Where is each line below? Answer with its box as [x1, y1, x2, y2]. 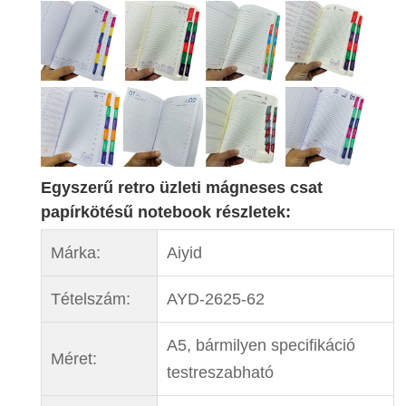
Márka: [50, 243, 101, 262]
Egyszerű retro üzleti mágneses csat [40, 178, 323, 197]
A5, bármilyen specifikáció [166, 335, 355, 354]
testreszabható [166, 362, 274, 382]
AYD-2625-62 [166, 289, 265, 308]
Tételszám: [50, 289, 130, 308]
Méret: [50, 349, 97, 368]
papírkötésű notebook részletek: [40, 202, 291, 221]
